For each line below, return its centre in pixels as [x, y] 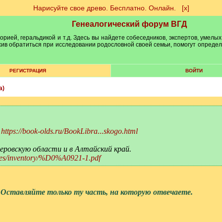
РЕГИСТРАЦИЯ [28, 71]
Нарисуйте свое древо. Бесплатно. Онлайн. [104, 8]
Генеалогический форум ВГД [129, 24]
